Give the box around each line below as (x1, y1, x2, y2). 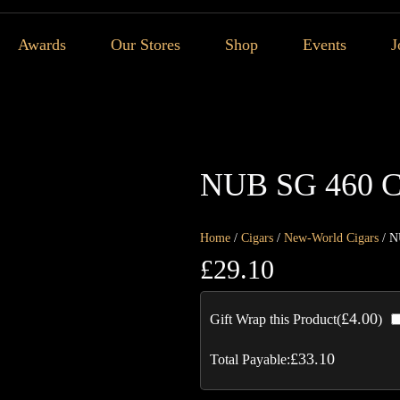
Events (303, 36, 346, 54)
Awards (18, 36, 66, 54)
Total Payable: (210, 351, 290, 367)
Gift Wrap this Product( (210, 312, 341, 327)
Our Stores (111, 36, 180, 54)
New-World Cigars (284, 231, 379, 245)
